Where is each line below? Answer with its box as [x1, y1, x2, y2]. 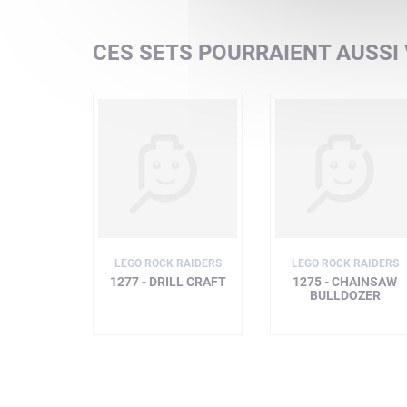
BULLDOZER [309, 288, 381, 303]
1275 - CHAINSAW [293, 274, 397, 289]
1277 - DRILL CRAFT [109, 274, 226, 289]
